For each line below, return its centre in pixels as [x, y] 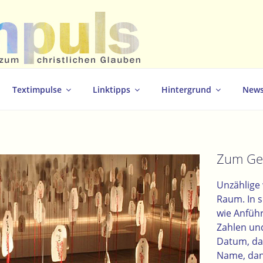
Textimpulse [37, 89]
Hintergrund [186, 89]
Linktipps [112, 89]
